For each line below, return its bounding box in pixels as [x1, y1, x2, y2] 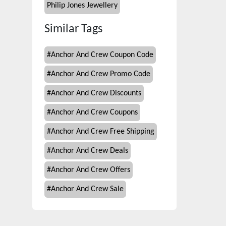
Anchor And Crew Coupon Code [51, 51, 153, 59]
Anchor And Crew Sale [51, 185, 124, 193]
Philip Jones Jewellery [47, 2, 118, 10]
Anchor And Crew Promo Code [51, 70, 150, 78]
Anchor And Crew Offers [51, 166, 130, 174]
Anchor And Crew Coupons [51, 108, 138, 117]
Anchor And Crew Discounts [51, 89, 141, 97]
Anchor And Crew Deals [51, 147, 128, 155]
